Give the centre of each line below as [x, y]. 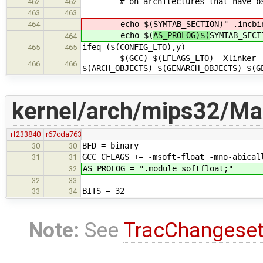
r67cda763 [64, 134]
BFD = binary [110, 145]
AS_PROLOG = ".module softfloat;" [158, 168]
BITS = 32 [103, 190]
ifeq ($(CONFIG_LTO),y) [134, 47]
